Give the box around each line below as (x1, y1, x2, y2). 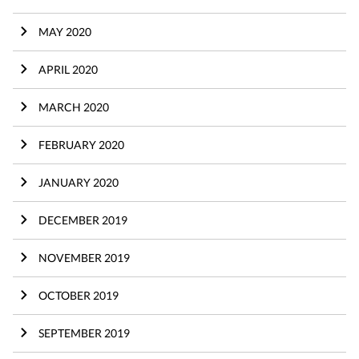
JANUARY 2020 (38, 175, 119, 189)
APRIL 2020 (38, 62, 98, 76)
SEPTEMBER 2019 (38, 325, 130, 340)
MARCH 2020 (38, 99, 109, 114)
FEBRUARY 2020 (38, 137, 124, 151)
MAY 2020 (38, 24, 91, 38)
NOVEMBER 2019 (38, 250, 130, 264)
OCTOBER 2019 (38, 288, 119, 302)
